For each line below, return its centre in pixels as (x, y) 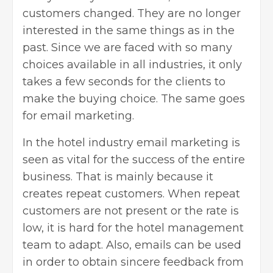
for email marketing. (78, 115)
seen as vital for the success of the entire (134, 159)
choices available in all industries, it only (132, 64)
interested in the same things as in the (129, 30)
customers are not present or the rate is (131, 211)
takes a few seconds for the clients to (124, 81)
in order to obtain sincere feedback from (133, 262)
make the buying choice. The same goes (134, 98)
